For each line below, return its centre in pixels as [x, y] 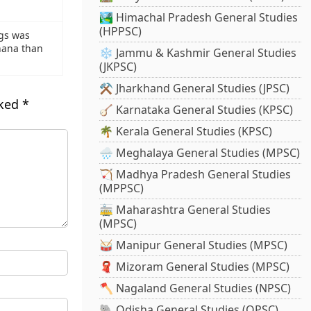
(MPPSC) [122, 188]
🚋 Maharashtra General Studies [185, 210]
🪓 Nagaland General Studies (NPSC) [195, 288]
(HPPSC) [121, 32]
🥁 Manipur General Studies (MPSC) [194, 245]
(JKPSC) [118, 67]
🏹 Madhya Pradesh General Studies [195, 175]
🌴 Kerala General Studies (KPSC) [186, 132]
